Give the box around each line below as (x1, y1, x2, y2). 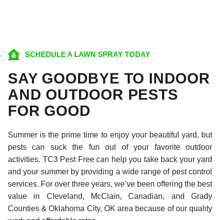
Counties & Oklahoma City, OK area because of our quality (8, 204, 212, 213)
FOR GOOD (8, 103, 91, 119)
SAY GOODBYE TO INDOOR (8, 70, 210, 87)
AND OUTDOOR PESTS (8, 86, 178, 103)
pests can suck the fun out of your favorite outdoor (8, 143, 212, 152)
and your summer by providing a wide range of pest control (8, 167, 212, 176)
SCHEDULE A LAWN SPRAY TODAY (25, 50, 150, 59)
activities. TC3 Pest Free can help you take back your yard (8, 155, 212, 164)
